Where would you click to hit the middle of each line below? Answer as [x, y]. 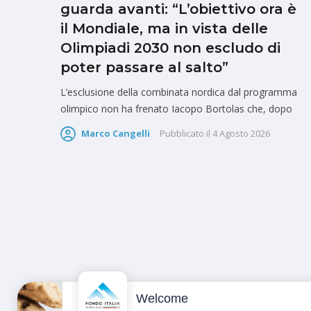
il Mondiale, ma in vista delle [164, 28]
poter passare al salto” [144, 67]
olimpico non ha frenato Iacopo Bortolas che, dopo [176, 108]
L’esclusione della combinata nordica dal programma [179, 92]
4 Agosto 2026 [241, 134]
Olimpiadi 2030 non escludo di [170, 48]
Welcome [162, 299]
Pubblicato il [185, 134]
